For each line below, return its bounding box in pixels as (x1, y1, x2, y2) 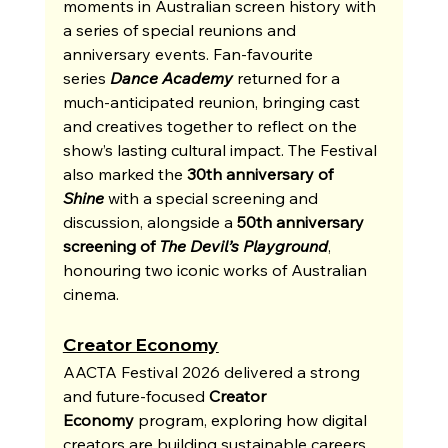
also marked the (62, 163, 187, 184)
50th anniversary (236, 211, 368, 232)
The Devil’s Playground (158, 235, 328, 256)
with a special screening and (103, 187, 322, 208)
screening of (62, 235, 159, 256)
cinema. (62, 283, 119, 304)
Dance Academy (109, 67, 233, 88)
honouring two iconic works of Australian (62, 259, 371, 280)
